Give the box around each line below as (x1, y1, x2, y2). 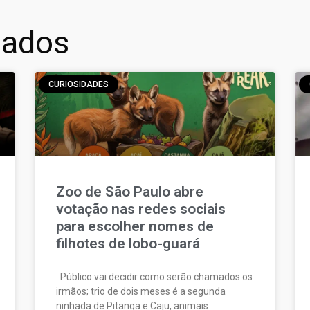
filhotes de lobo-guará (55, 235, 200, 252)
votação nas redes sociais (55, 200, 226, 217)
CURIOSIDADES (48, 79, 109, 89)
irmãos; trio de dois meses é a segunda (55, 285, 226, 297)
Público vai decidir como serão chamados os (55, 271, 253, 282)
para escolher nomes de (55, 217, 214, 235)
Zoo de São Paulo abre (55, 183, 203, 200)
